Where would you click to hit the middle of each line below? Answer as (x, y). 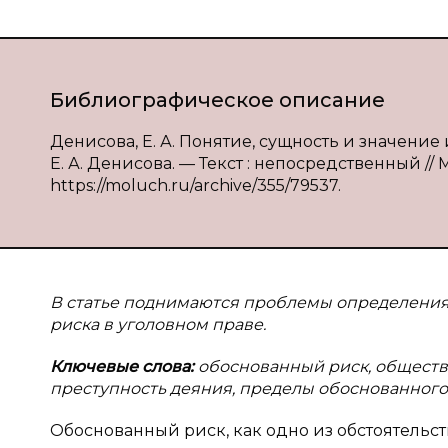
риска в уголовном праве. (158, 324)
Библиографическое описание (217, 100)
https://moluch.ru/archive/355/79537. (195, 185)
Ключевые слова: (124, 366)
